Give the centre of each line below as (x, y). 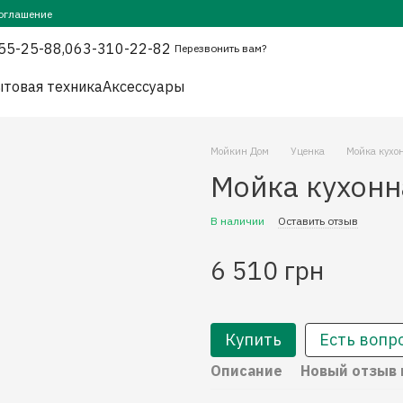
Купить (253, 340)
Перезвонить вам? (221, 49)
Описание (246, 371)
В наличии (237, 221)
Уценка (308, 151)
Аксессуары (144, 86)
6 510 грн (267, 270)
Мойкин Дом (240, 151)
